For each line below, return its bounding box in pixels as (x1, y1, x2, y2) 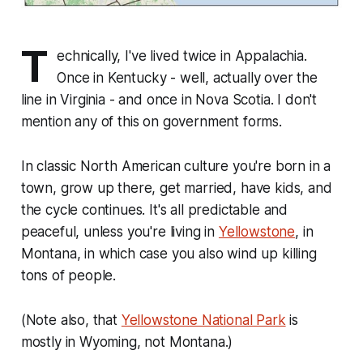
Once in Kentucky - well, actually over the (57, 70, 318, 87)
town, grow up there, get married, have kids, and (20, 180, 332, 197)
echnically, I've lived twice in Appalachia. (57, 48, 307, 65)
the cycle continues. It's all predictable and (20, 202, 288, 219)
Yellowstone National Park (121, 312, 286, 329)
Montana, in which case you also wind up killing (20, 246, 317, 263)
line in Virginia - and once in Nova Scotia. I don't (20, 92, 318, 109)
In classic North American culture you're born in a (20, 158, 331, 175)
